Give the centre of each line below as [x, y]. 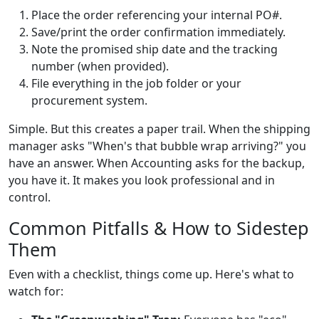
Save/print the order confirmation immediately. [158, 32]
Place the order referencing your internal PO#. [157, 15]
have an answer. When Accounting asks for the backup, [157, 163]
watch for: [36, 291]
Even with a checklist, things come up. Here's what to [151, 274]
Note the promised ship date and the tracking [155, 49]
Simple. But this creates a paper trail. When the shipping [159, 129]
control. [30, 197]
